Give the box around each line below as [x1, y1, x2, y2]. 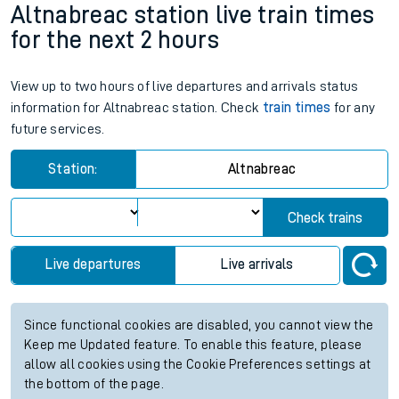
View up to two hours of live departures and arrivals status [11, 79, 359, 94]
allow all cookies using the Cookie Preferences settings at [24, 358, 371, 371]
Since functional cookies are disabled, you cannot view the [24, 319, 374, 332]
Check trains [288, 211, 363, 225]
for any [330, 101, 376, 115]
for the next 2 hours [11, 28, 220, 53]
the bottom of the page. [24, 378, 165, 391]
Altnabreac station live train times [11, 3, 375, 28]
